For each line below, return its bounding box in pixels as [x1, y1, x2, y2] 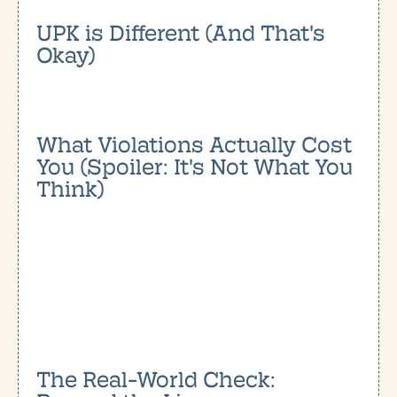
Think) [36, 173, 105, 203]
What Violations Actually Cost [36, 128, 352, 159]
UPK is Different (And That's [36, 17, 325, 47]
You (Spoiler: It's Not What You [36, 151, 353, 181]
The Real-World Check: [36, 363, 276, 393]
